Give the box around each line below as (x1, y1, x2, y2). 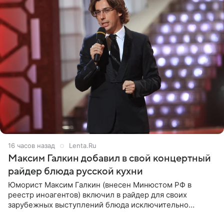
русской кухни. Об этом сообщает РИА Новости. (8, 210, 185, 220)
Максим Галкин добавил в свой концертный (8, 153, 211, 164)
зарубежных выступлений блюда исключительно (8, 200, 188, 210)
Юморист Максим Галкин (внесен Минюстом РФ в (8, 180, 191, 190)
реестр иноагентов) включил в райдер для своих (8, 190, 187, 200)
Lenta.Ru (69, 141, 96, 150)
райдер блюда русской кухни (8, 166, 143, 177)
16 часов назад (8, 141, 55, 150)
